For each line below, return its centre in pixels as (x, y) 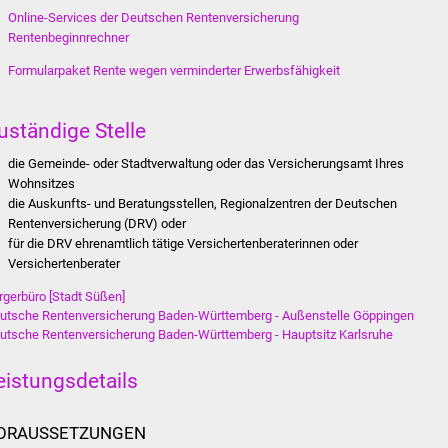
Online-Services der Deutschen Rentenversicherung (154, 18)
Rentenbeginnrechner (69, 38)
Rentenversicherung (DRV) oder (97, 223)
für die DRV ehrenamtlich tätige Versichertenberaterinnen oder (183, 243)
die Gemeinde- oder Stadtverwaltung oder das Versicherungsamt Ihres (206, 163)
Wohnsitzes (42, 183)
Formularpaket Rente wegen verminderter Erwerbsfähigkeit (174, 71)
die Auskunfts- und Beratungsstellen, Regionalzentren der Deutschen (203, 203)
